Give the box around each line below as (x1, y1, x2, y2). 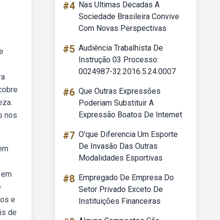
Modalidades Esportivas (79, 153, 163, 163)
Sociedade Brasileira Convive (79, 12, 179, 21)
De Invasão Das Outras (79, 141, 158, 151)
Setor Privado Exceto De (79, 185, 163, 194)
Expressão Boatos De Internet (79, 110, 182, 119)
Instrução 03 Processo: (79, 55, 159, 64)
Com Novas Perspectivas (79, 24, 166, 33)
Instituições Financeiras (79, 196, 161, 206)
